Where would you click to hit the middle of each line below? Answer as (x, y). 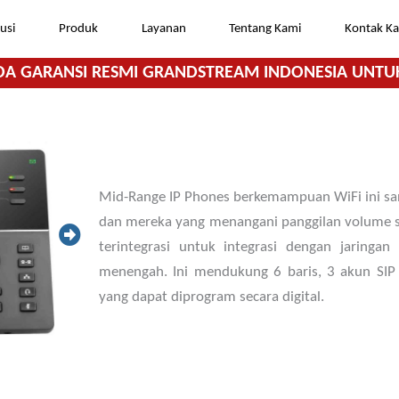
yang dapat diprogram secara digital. (211, 297)
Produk (78, 29)
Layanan (163, 29)
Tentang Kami (265, 29)
